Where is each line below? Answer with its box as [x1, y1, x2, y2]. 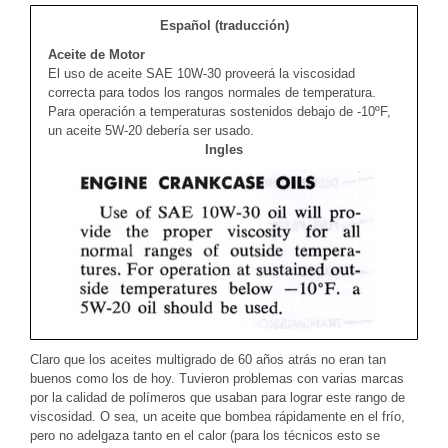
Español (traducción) [159, 17, 289, 33]
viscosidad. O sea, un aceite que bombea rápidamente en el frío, [30, 408, 405, 424]
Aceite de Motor [48, 46, 145, 62]
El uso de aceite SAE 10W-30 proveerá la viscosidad [48, 65, 355, 81]
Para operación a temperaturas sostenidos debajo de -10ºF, [48, 103, 391, 119]
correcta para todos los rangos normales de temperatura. [48, 84, 376, 100]
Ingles [205, 141, 243, 157]
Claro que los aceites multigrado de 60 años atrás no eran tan [30, 351, 386, 367]
